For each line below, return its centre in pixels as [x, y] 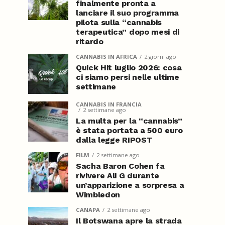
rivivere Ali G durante [118, 176]
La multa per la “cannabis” [129, 121]
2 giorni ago [160, 57]
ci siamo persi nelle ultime [128, 77]
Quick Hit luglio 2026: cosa [129, 68]
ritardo [90, 41]
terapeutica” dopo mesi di [128, 32]
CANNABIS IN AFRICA [106, 57]
